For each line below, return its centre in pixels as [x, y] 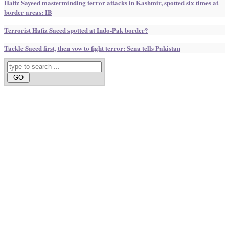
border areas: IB [28, 12]
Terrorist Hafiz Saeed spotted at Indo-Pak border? [76, 30]
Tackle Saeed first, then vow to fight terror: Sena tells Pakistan [92, 48]
